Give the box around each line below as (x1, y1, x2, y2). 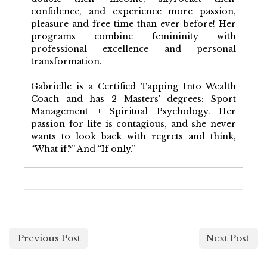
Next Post (206, 232, 249, 244)
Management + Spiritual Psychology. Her (31, 105, 236, 117)
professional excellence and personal (31, 43, 236, 54)
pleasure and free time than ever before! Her (31, 18, 236, 29)
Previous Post (18, 232, 80, 244)
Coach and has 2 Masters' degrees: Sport (31, 93, 236, 104)
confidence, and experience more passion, (31, 5, 236, 17)
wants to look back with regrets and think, (31, 131, 236, 142)
